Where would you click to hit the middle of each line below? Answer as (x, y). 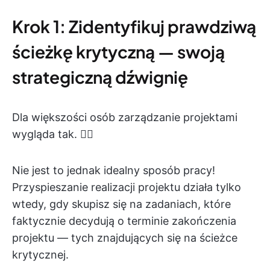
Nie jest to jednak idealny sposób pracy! (114, 171)
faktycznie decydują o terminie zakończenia (124, 221)
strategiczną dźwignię (100, 77)
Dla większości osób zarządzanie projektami (125, 118)
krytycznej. (40, 255)
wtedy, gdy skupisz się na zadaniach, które (121, 204)
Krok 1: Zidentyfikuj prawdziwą (134, 27)
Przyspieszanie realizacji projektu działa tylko (127, 187)
